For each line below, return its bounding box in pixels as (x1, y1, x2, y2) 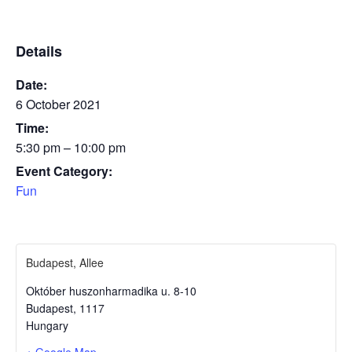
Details (16, 41, 62, 62)
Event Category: (16, 162, 112, 181)
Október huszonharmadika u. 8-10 (26, 282, 196, 299)
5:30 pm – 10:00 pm (16, 138, 126, 157)
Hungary (26, 317, 68, 333)
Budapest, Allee (26, 254, 104, 270)
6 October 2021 (16, 95, 101, 114)
